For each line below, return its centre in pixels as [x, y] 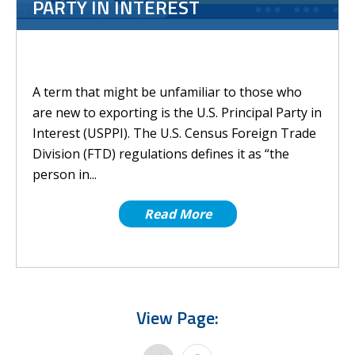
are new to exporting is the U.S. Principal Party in [177, 113]
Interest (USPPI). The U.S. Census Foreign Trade [174, 133]
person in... [65, 174]
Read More [177, 214]
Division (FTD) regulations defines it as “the [161, 154]
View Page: [177, 318]
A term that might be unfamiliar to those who [167, 92]
